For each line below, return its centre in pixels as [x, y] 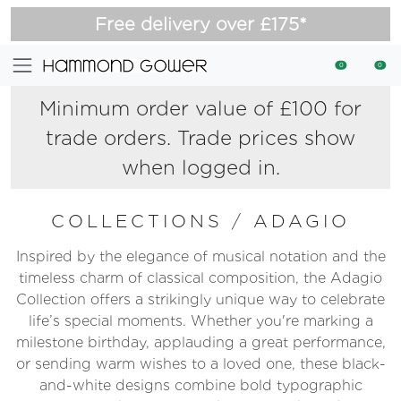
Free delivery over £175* [200, 24]
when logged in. [200, 167]
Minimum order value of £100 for [200, 108]
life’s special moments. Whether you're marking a [200, 321]
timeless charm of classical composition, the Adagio [200, 278]
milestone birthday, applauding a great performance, [200, 342]
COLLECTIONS [141, 221]
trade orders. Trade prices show [200, 137]
